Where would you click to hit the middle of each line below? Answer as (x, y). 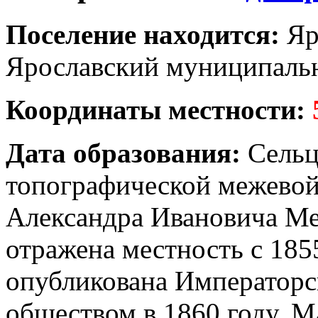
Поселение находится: (143, 34)
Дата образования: (123, 153)
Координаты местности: (159, 109)
